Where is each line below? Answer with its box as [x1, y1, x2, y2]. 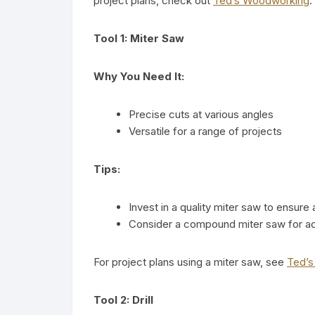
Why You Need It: [94, 69, 184, 83]
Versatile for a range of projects [129, 124, 282, 138]
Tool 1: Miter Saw [94, 31, 184, 45]
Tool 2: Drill [94, 292, 153, 307]
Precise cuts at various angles [129, 107, 274, 121]
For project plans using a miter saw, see [94, 255, 287, 269]
